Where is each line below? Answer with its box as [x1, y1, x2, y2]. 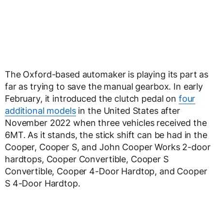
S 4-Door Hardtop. [5, 178, 80, 188]
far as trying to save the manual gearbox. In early [5, 81, 203, 92]
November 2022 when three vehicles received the [5, 118, 207, 128]
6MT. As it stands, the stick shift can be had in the [5, 130, 207, 140]
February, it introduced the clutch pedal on [5, 93, 179, 104]
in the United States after [76, 106, 180, 116]
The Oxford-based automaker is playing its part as [5, 69, 209, 79]
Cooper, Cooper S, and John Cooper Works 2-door [5, 142, 211, 152]
